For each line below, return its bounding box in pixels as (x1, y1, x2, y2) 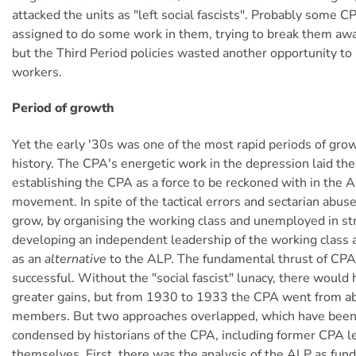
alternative (44, 250, 106, 268)
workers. (12, 64, 62, 82)
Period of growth (12, 99, 114, 118)
